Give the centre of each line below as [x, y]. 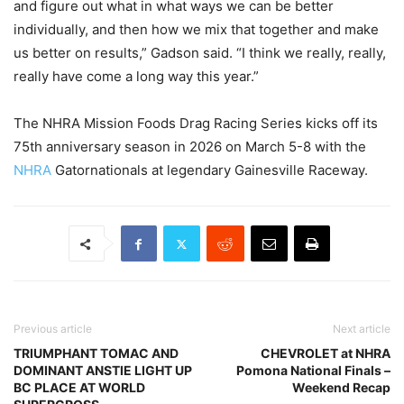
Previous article [53, 329]
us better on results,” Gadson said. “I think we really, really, [200, 53]
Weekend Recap [341, 388]
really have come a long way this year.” [136, 77]
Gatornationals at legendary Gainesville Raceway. [210, 170]
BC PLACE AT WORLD [79, 388]
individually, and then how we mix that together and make [196, 30]
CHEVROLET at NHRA [326, 353]
